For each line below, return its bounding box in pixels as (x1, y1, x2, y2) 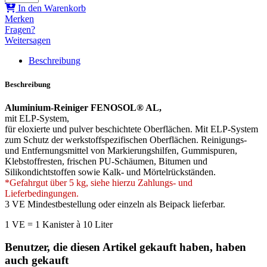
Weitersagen (5, 35, 51, 46)
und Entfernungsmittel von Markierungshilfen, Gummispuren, (5, 145, 237, 156)
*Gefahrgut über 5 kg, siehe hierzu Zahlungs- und (5, 177, 193, 188)
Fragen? (5, 24, 35, 35)
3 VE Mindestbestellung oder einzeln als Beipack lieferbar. (5, 198, 225, 209)
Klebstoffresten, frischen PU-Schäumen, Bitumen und (5, 156, 207, 166)
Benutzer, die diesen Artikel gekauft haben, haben (5, 241, 246, 254)
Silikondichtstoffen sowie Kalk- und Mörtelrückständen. (5, 166, 216, 177)
